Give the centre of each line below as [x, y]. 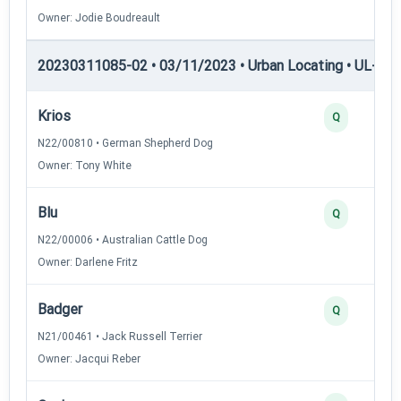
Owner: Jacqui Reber [89, 358]
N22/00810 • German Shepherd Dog [125, 143]
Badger [60, 309]
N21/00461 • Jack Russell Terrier [120, 336]
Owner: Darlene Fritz [88, 262]
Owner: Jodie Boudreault [99, 17]
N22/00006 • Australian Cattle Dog [123, 239]
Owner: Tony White [85, 165]
